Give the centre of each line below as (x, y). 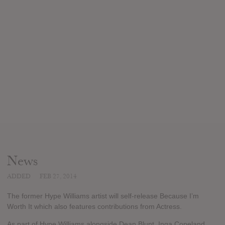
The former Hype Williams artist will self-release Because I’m (103, 196)
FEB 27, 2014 (58, 176)
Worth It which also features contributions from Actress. (94, 207)
